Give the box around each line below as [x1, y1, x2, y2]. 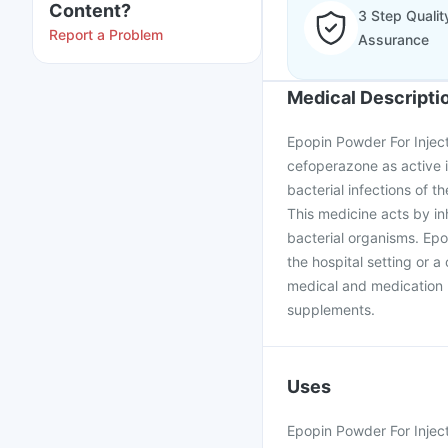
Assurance [358, 31, 429, 48]
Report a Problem [49, 26, 163, 43]
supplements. [287, 301, 375, 318]
